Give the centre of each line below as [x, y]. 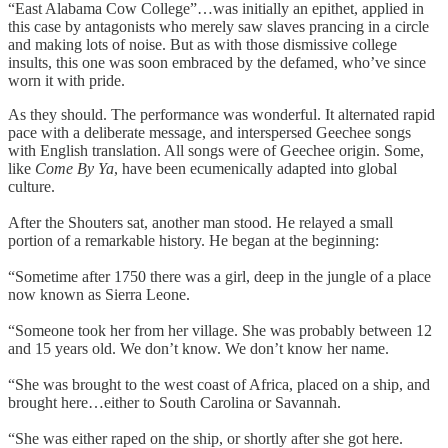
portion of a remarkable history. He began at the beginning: [193, 240]
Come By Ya [74, 168]
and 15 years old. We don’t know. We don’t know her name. [198, 348]
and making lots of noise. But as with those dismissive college [202, 44]
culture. [31, 186]
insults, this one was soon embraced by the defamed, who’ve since [217, 62]
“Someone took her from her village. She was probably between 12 [220, 330]
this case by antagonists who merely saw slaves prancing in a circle [218, 26]
